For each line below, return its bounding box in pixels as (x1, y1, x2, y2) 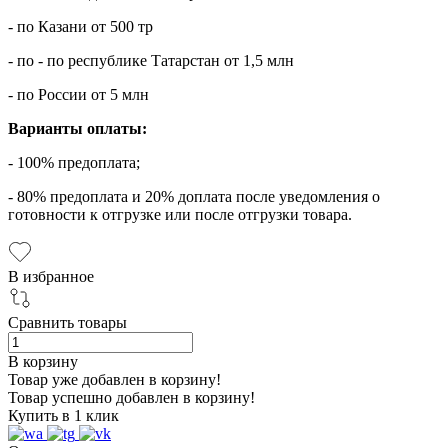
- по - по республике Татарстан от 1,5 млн (8, 51, 294, 69)
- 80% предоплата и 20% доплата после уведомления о (8, 187, 380, 205)
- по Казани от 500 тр (8, 17, 153, 35)
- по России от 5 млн (8, 85, 149, 103)
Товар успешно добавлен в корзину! (8, 388, 255, 406)
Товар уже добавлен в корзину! (8, 370, 221, 388)
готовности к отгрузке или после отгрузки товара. (8, 205, 352, 223)
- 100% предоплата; (8, 153, 140, 171)
